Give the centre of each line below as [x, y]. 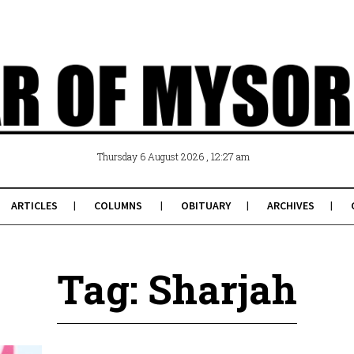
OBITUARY [205, 205]
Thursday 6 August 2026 [151, 156]
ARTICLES [34, 205]
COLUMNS [118, 205]
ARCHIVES [290, 205]
